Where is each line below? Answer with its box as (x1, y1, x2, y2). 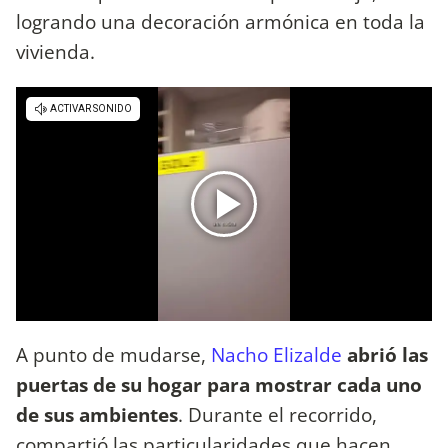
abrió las (347, 340, 428, 368)
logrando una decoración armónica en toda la (16, 8, 425, 36)
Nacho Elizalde (211, 340, 342, 368)
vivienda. (16, 38, 95, 66)
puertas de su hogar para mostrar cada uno (16, 370, 422, 398)
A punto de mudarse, (16, 340, 211, 368)
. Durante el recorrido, (178, 400, 377, 428)
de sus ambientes (16, 400, 178, 428)
